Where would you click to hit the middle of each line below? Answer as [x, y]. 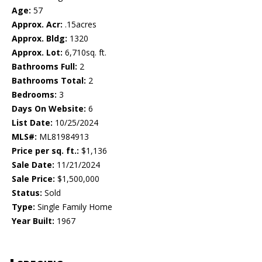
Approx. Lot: [37, 53]
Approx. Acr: [37, 25]
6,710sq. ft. [85, 53]
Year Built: [33, 221]
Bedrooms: [34, 95]
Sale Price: [33, 179]
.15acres [80, 25]
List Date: [32, 123]
